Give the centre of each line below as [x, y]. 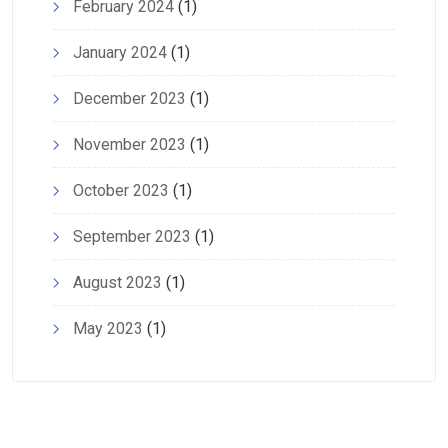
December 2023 [129, 99]
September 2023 [132, 237]
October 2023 [121, 191]
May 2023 [108, 329]
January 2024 [120, 53]
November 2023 [129, 145]
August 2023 [117, 283]
